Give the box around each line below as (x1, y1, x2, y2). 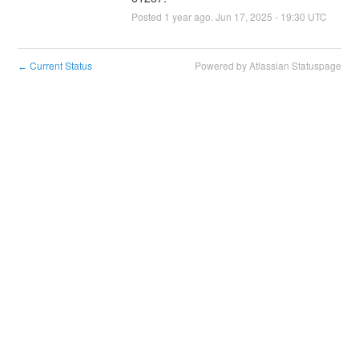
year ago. (169, 9, 216, 23)
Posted (131, 9, 164, 23)
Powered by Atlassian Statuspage (194, 58, 341, 72)
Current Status (27, 58, 93, 72)
